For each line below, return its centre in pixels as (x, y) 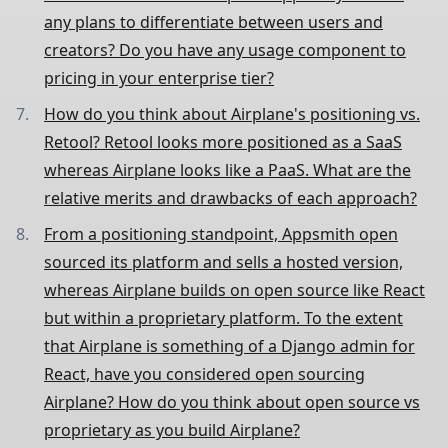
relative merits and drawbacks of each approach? (230, 197)
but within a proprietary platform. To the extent (223, 317)
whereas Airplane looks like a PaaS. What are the (227, 169)
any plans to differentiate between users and (213, 21)
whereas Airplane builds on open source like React (234, 289)
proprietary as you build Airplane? (172, 429)
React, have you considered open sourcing (204, 373)
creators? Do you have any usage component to (225, 49)
